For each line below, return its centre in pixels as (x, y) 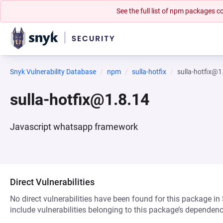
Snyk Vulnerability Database (53, 72)
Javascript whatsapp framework (74, 127)
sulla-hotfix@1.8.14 (80, 100)
